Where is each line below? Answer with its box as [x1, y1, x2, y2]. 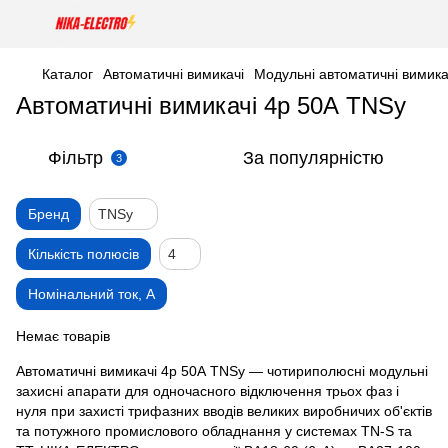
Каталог [42, 66, 93, 82]
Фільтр [48, 148, 103, 168]
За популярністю [243, 148, 384, 168]
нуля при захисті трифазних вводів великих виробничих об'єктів [16, 403, 432, 419]
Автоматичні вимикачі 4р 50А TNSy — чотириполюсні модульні [16, 363, 428, 379]
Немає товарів [16, 328, 110, 344]
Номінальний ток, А [28, 286, 155, 302]
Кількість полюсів [28, 246, 139, 262]
